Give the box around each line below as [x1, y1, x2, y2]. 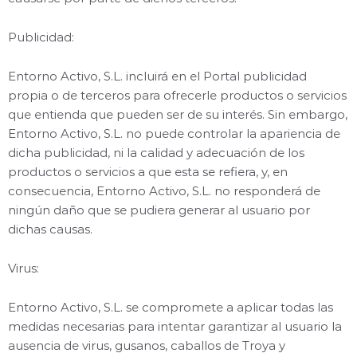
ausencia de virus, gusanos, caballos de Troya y [8, 338, 285, 353]
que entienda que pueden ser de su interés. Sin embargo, [8, 107, 347, 122]
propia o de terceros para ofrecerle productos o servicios [8, 88, 347, 103]
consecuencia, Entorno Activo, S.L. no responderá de [8, 183, 320, 198]
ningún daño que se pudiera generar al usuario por [8, 202, 310, 218]
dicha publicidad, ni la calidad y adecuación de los [8, 145, 304, 160]
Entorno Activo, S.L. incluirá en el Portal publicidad [8, 69, 307, 84]
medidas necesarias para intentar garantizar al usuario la [8, 319, 342, 334]
